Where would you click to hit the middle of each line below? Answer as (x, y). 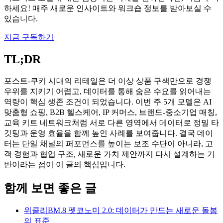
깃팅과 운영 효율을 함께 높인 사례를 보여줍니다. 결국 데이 (109, 133)
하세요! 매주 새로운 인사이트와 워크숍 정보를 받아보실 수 (108, 8)
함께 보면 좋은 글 (50, 188)
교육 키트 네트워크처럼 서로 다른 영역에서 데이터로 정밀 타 (111, 122)
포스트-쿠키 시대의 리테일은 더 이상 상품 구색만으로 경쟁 (108, 81)
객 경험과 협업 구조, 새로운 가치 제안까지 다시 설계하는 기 (110, 154)
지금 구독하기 (29, 37)
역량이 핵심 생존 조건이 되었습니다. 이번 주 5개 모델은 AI (108, 102)
